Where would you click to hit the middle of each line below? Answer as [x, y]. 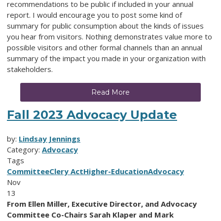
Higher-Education [116, 171]
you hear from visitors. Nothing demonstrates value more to [110, 37]
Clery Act [66, 171]
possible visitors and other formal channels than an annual [105, 48]
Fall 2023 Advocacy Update [92, 115]
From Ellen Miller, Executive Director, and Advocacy [102, 204]
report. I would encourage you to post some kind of [94, 15]
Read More [110, 92]
